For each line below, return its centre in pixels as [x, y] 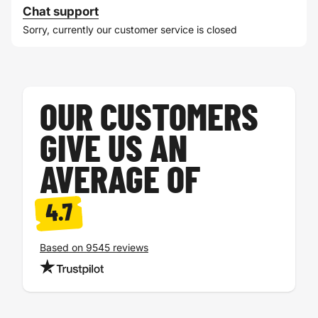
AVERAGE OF [120, 181]
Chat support [61, 11]
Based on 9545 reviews [94, 247]
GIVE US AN [114, 150]
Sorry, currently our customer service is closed [130, 29]
